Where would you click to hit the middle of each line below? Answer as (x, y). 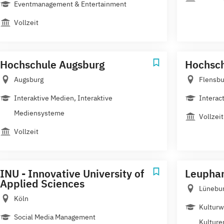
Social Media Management (55, 217)
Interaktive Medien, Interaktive (63, 98)
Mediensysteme (39, 113)
